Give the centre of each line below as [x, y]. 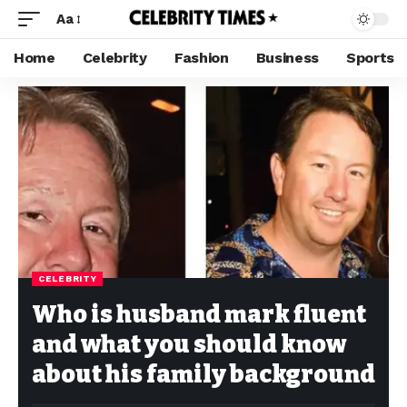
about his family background [203, 375]
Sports [371, 58]
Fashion [201, 58]
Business [288, 58]
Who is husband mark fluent [199, 315]
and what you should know [189, 345]
